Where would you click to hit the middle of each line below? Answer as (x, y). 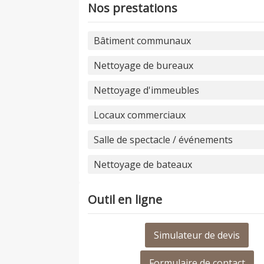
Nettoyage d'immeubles (147, 90)
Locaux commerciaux (140, 115)
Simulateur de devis (197, 235)
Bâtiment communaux (143, 41)
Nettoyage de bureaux (144, 66)
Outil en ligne (125, 200)
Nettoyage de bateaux (143, 165)
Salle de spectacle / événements (164, 140)
